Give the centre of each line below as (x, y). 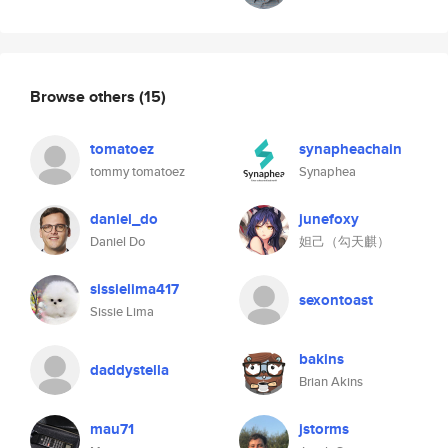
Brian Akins (331, 381)
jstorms (324, 429)
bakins (321, 359)
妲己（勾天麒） (344, 241)
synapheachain (350, 149)
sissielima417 (134, 289)
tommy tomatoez (137, 171)
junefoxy (329, 219)
